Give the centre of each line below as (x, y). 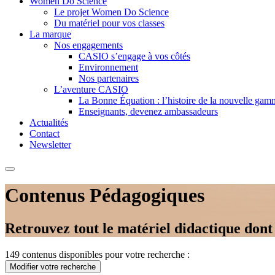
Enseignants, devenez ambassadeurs (148, 111)
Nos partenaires (109, 78)
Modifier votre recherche (53, 266)
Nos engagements (88, 45)
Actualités (49, 122)
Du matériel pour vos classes (109, 23)
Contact (45, 134)
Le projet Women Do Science (111, 12)
